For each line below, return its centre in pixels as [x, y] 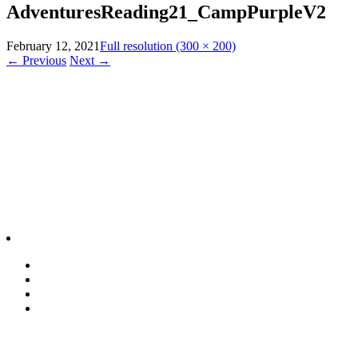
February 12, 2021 [53, 46]
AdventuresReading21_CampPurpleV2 [166, 12]
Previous [43, 61]
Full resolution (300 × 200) [168, 46]
